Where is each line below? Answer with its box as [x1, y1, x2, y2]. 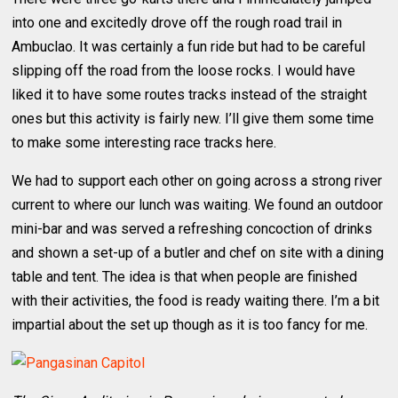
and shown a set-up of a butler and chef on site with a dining [12, 243, 385, 261]
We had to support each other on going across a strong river [12, 171, 383, 189]
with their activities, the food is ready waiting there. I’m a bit [12, 291, 380, 309]
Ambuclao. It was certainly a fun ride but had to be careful [12, 37, 366, 55]
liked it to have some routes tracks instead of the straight [12, 85, 368, 103]
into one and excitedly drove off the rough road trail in [12, 13, 343, 31]
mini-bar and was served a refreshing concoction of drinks [12, 219, 373, 237]
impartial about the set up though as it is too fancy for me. [12, 315, 369, 333]
